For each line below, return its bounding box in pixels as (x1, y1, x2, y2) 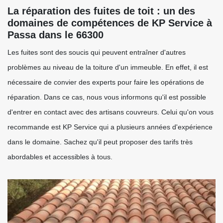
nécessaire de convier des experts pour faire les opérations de (7, 78, 204, 86)
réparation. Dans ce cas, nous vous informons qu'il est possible (7, 93, 206, 101)
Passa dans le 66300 (7, 29, 104, 40)
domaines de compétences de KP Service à (7, 17, 212, 28)
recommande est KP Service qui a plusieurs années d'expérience (7, 123, 213, 131)
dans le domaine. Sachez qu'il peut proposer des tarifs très (7, 138, 193, 146)
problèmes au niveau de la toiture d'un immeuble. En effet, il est (7, 63, 208, 71)
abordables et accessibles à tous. (7, 153, 112, 161)
